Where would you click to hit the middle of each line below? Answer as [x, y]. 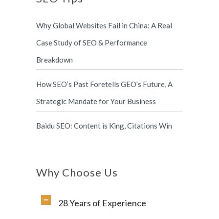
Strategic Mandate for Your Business [96, 101]
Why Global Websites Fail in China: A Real [104, 25]
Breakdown [55, 60]
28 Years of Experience [102, 203]
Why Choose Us [77, 172]
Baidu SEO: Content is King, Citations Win [104, 126]
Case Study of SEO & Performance [92, 43]
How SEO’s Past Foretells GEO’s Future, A [104, 84]
